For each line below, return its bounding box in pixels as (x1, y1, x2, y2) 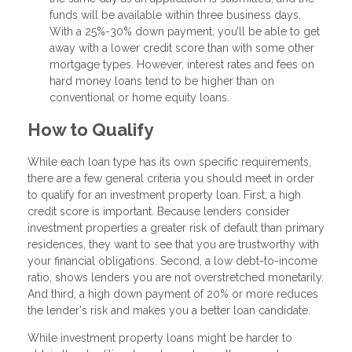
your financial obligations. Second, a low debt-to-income (27, 254, 317, 267)
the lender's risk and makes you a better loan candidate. (27, 303, 310, 317)
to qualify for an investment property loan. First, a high (27, 188, 301, 201)
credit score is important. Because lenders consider (27, 204, 290, 218)
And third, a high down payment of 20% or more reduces (27, 287, 318, 300)
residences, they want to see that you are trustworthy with (27, 237, 319, 251)
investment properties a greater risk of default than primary (27, 221, 324, 234)
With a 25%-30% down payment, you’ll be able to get (49, 25, 320, 38)
